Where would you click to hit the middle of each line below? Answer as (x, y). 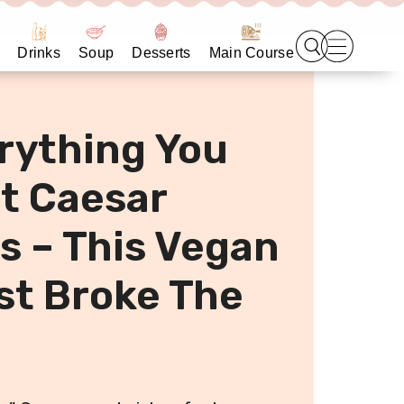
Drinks (39, 53)
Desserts (161, 53)
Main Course (251, 53)
